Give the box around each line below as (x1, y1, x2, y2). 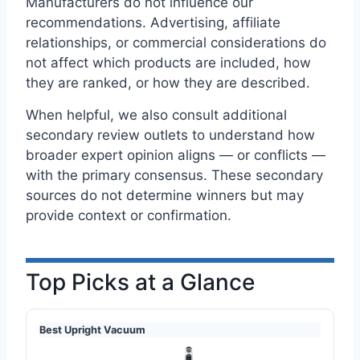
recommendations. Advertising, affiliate (26, 14, 280, 31)
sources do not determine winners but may (26, 187, 304, 204)
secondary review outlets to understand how (26, 127, 315, 144)
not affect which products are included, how (26, 54, 311, 71)
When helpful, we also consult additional (26, 107, 287, 124)
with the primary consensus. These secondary (26, 167, 323, 184)
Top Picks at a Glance (26, 268, 255, 297)
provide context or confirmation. (26, 207, 231, 224)
